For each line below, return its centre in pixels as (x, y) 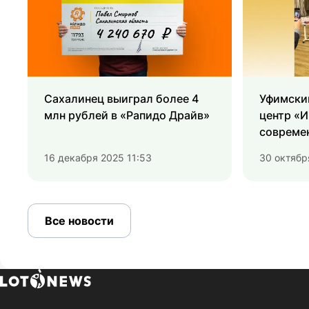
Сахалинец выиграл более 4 (121, 99)
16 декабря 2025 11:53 (98, 158)
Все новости (79, 221)
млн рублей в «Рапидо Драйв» (127, 116)
